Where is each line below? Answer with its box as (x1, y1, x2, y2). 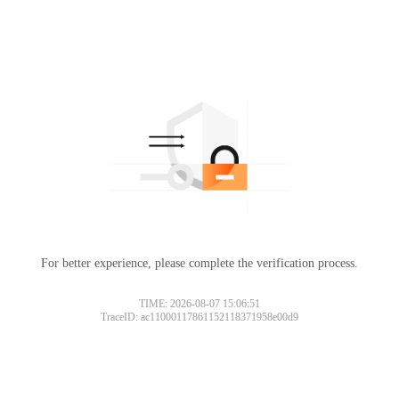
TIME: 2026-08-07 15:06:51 (139, 297, 260, 310)
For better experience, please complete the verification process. (41, 256, 358, 270)
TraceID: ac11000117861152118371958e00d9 (101, 310, 298, 323)
